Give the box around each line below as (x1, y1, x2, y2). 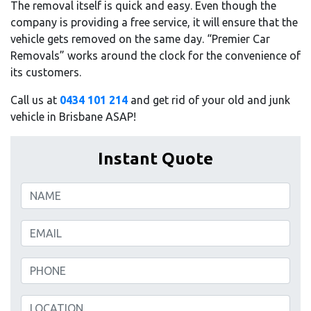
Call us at (10, 94, 60, 106)
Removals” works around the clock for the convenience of (10, 49, 301, 62)
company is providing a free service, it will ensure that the (10, 16, 298, 28)
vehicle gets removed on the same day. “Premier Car (10, 33, 270, 45)
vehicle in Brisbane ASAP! (10, 110, 136, 123)
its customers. (10, 66, 81, 78)
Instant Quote (98, 149, 213, 168)
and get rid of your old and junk (128, 94, 290, 106)
